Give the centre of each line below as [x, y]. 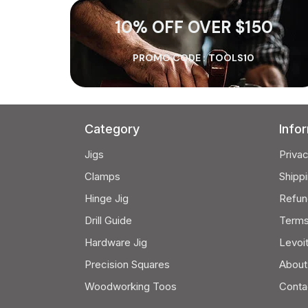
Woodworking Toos [131, 286]
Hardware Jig [116, 242]
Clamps [102, 176]
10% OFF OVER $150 [194, 27]
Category [112, 129]
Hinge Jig [107, 198]
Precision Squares [127, 264]
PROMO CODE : [169, 57]
